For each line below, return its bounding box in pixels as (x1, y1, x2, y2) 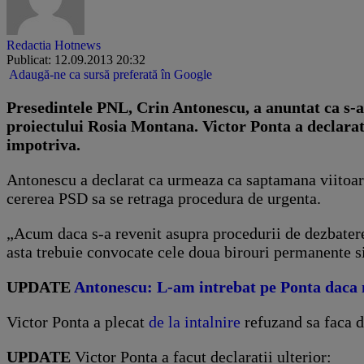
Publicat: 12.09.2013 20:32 (6, 52, 145, 67)
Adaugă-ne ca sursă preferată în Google (9, 67, 212, 81)
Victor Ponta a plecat (6, 312, 149, 331)
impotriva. (6, 135, 80, 154)
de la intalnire (149, 312, 240, 331)
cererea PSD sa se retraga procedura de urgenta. (6, 188, 321, 207)
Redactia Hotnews (6, 37, 101, 52)
